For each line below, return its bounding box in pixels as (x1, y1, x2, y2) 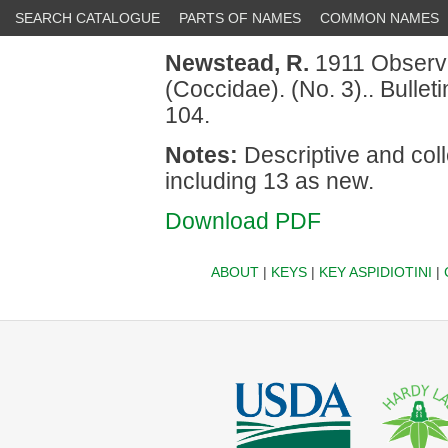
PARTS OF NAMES (179, 10, 301, 26)
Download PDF (165, 208, 321, 234)
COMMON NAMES (320, 10, 439, 26)
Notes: (165, 142, 238, 168)
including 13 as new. (165, 168, 374, 194)
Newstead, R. (165, 50, 309, 76)
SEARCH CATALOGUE (15, 10, 160, 26)
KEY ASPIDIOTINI (318, 264, 432, 280)
